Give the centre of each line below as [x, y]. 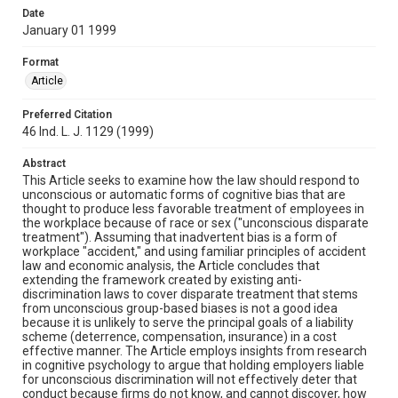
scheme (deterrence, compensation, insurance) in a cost [179, 336]
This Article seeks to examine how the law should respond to [191, 180]
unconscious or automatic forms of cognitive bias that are [184, 194]
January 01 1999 [69, 30]
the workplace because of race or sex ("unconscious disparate [195, 223]
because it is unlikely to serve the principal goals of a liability [188, 322]
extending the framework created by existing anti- [162, 279]
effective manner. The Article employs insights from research [195, 350]
